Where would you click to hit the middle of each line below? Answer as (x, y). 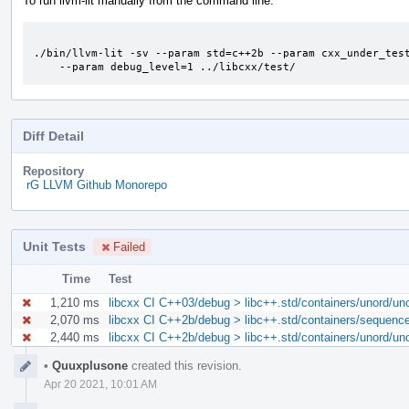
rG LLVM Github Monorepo (97, 184)
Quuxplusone (88, 365)
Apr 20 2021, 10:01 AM (100, 384)
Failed (129, 246)
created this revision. (185, 365)
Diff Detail (53, 136)
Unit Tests (54, 246)
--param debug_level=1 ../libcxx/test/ (178, 67)
